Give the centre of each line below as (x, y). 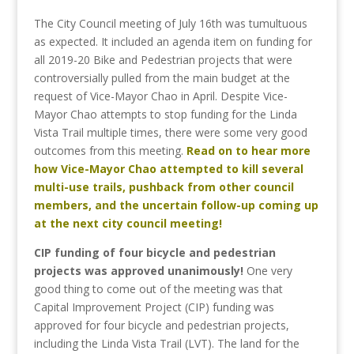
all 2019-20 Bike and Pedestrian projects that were (163, 60)
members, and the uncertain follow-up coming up (176, 205)
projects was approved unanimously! (140, 271)
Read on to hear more (248, 151)
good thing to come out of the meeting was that (158, 289)
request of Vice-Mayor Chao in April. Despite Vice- (160, 96)
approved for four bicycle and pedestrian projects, (161, 325)
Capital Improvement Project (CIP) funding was (154, 307)
